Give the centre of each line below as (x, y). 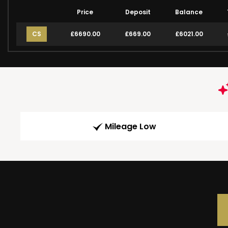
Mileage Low (130, 127)
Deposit (138, 12)
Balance (189, 12)
